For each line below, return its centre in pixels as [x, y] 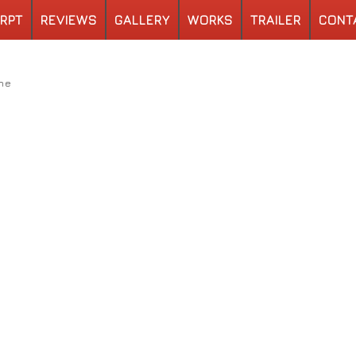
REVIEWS [69, 20]
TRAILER [276, 20]
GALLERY [142, 20]
